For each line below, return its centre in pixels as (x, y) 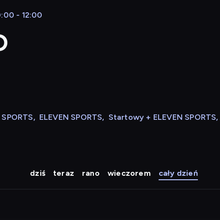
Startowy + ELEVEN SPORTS (162, 117)
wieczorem (129, 173)
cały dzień (178, 173)
